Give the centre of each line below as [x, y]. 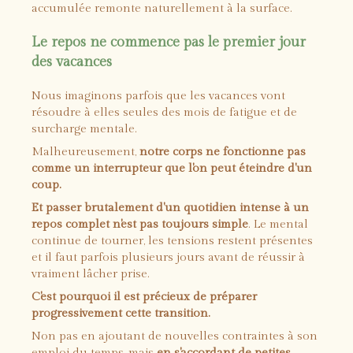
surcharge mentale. [84, 129]
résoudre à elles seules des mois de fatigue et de [164, 112]
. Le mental [278, 224]
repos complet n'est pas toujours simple [140, 224]
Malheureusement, [85, 152]
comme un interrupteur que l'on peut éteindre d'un [172, 168]
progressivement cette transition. [121, 313]
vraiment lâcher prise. [91, 274]
